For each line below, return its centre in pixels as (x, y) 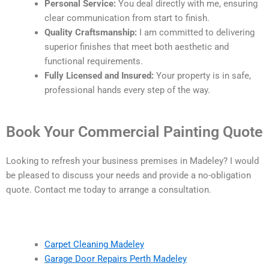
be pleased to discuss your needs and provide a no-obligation (128, 175)
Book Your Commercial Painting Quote (134, 131)
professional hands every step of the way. (127, 90)
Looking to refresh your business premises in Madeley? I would (132, 161)
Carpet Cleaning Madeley (94, 245)
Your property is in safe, (202, 76)
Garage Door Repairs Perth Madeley (115, 259)
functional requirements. (93, 62)
